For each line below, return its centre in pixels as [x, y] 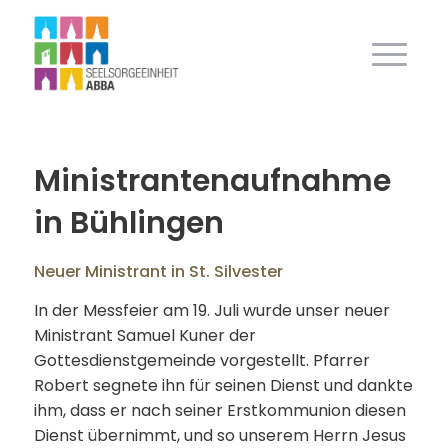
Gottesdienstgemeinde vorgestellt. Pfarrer [201, 360]
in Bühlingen [128, 223]
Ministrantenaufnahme [212, 181]
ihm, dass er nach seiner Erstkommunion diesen [219, 410]
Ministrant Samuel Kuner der [144, 335]
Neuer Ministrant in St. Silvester [158, 271]
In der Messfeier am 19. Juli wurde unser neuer [211, 310]
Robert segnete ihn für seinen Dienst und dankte [223, 385]
